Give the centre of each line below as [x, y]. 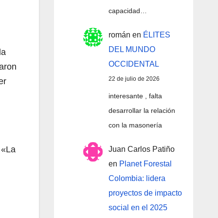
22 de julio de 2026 [134, 79]
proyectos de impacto [145, 193]
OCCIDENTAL [134, 64]
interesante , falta [135, 96]
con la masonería [135, 125]
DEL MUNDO [132, 49]
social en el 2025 [138, 207]
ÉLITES [156, 35]
